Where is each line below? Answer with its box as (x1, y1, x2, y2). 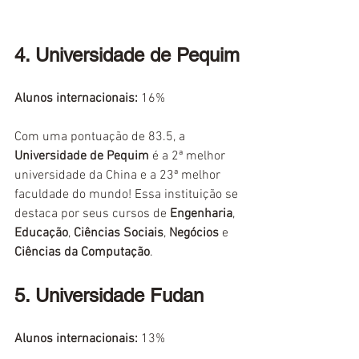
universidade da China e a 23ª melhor (14, 167, 224, 184)
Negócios (169, 225, 219, 242)
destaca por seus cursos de (14, 206, 170, 223)
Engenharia (170, 206, 232, 223)
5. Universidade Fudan (14, 284, 204, 307)
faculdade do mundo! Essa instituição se (14, 187, 241, 204)
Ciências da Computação (14, 244, 150, 261)
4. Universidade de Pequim (14, 44, 240, 67)
